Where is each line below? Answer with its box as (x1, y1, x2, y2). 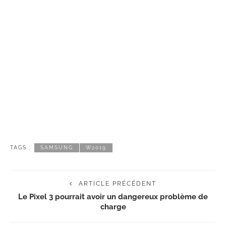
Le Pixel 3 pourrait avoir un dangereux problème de (18, 192, 208, 201)
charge (100, 202, 126, 211)
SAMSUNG (40, 144, 73, 150)
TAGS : (10, 144, 31, 150)
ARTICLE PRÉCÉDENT (79, 180, 156, 187)
